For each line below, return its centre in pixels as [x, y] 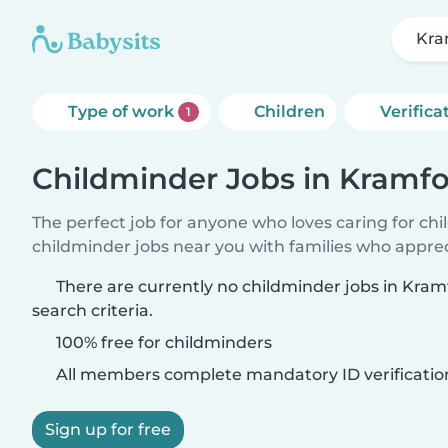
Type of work [123, 111]
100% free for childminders [162, 342]
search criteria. [92, 310]
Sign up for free [108, 429]
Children [289, 111]
